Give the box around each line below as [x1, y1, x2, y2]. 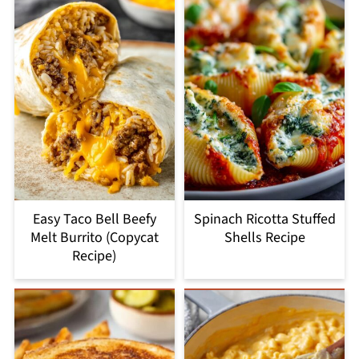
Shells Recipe [224, 227, 305, 248]
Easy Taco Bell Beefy [32, 208, 156, 229]
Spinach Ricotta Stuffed [193, 208, 336, 229]
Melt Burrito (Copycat [30, 227, 159, 248]
